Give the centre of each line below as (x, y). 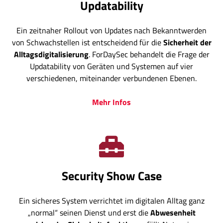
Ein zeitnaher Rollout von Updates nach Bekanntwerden (111, 31)
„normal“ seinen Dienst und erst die (89, 213)
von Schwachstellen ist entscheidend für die (87, 43)
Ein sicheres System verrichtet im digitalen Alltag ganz (111, 201)
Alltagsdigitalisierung (51, 55)
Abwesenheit (173, 213)
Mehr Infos (111, 102)
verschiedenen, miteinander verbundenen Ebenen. (111, 78)
